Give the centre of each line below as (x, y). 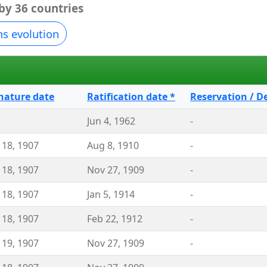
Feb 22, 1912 (115, 219)
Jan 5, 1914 (111, 194)
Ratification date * (131, 97)
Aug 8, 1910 (113, 145)
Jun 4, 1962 (111, 121)
